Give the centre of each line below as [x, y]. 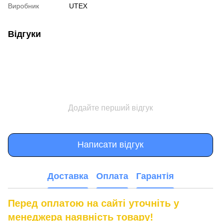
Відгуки [24, 34]
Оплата [112, 176]
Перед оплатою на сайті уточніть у [93, 203]
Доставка [68, 176]
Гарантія [155, 176]
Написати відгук [110, 145]
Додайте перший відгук [110, 108]
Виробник [23, 6]
